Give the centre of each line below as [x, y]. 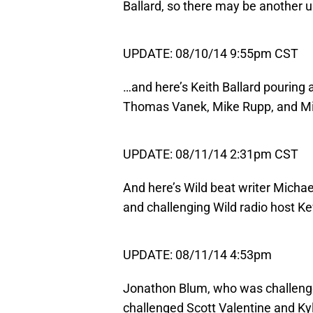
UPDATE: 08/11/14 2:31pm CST [211, 154]
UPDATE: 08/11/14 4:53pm [197, 255]
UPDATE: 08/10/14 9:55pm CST [211, 54]
